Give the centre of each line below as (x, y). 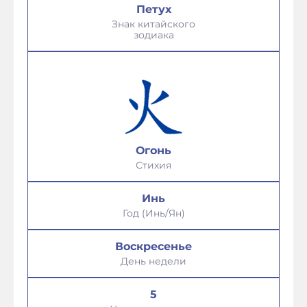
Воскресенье (153, 246)
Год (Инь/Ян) (153, 213)
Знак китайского (153, 24)
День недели (153, 261)
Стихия (153, 165)
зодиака (153, 35)
